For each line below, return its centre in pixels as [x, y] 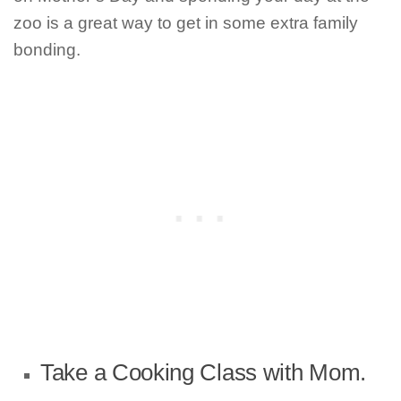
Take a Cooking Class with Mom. [203, 372]
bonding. [47, 50]
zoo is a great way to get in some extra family [186, 23]
